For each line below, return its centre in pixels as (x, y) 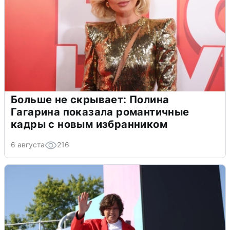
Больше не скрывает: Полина (90, 100)
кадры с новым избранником (89, 124)
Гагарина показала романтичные (100, 112)
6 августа (28, 145)
